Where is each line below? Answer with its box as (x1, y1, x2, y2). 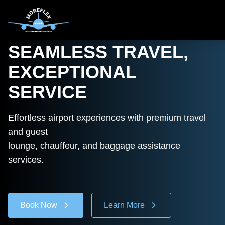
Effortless (8, 113, 48, 123)
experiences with (74, 113, 146, 123)
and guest (8, 127, 48, 137)
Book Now (20, 201, 57, 209)
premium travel (146, 113, 206, 123)
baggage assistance (100, 141, 180, 151)
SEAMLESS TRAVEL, (8, 42, 188, 62)
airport (48, 113, 74, 123)
